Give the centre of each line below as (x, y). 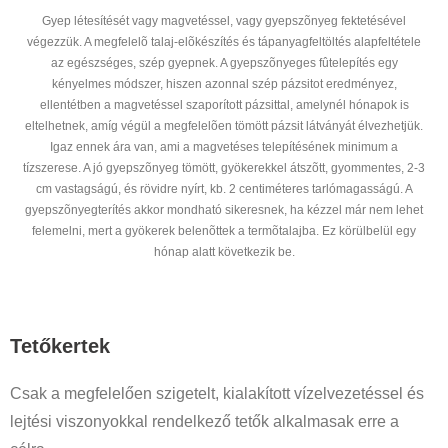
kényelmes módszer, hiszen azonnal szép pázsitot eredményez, (224, 83)
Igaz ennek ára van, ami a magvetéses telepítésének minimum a (224, 146)
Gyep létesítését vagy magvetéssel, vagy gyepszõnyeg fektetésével (224, 20)
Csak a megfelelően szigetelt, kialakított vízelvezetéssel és (217, 393)
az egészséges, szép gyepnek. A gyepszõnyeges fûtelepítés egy (224, 62)
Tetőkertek (60, 345)
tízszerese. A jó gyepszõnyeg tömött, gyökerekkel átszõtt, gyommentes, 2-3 (224, 167)
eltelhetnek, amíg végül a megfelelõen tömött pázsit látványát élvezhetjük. (224, 125)
